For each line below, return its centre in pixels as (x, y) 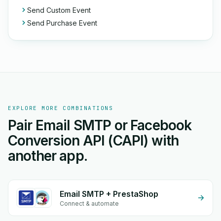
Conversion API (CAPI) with (93, 141)
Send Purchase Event (62, 23)
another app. (48, 156)
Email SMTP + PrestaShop (109, 194)
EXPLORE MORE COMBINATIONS (61, 108)
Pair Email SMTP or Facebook (100, 125)
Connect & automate (89, 203)
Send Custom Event (59, 10)
